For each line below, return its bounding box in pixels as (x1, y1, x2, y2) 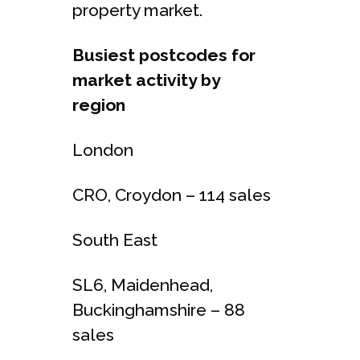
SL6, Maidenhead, (72, 274, 213, 295)
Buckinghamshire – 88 (72, 299, 245, 320)
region (72, 94, 125, 115)
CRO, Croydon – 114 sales (72, 184, 271, 205)
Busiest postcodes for (72, 44, 256, 65)
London (72, 139, 133, 160)
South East (72, 229, 157, 250)
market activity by (72, 69, 220, 90)
